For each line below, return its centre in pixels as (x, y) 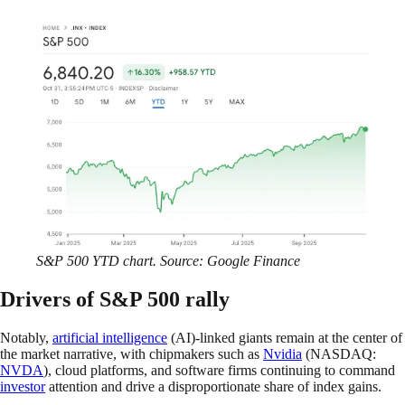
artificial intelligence (110, 337)
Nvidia (283, 353)
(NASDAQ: (339, 353)
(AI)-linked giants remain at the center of (285, 337)
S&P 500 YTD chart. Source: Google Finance (168, 260)
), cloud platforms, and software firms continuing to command (219, 370)
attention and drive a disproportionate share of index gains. (213, 386)
